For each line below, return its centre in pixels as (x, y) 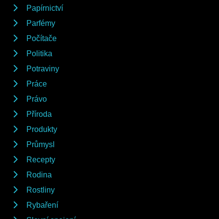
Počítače (42, 38)
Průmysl (41, 144)
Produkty (42, 129)
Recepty (41, 159)
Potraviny (43, 68)
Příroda (39, 114)
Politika (39, 53)
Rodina (39, 175)
